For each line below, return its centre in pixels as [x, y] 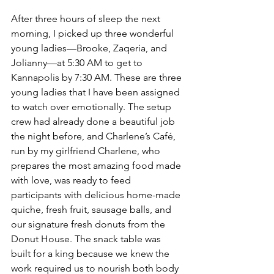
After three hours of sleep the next [87, 18]
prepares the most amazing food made [97, 165]
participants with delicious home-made [97, 194]
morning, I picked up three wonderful [94, 33]
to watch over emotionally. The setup [92, 106]
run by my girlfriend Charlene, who [87, 150]
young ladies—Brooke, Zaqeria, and [90, 48]
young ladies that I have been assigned [97, 92]
